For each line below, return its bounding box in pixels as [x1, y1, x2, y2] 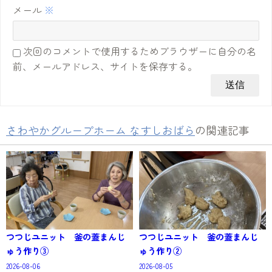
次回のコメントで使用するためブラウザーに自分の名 [23, 44, 256, 59]
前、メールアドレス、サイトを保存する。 [13, 59, 197, 74]
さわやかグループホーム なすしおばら [6, 122, 195, 138]
